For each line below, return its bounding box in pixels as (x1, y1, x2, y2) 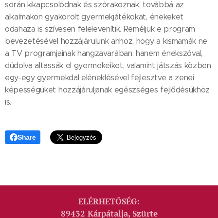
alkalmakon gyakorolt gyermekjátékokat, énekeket (5, 12, 183, 21)
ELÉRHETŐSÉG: (78, 196, 140, 207)
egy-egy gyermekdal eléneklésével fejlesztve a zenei (5, 73, 194, 82)
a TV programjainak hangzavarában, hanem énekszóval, (5, 49, 202, 58)
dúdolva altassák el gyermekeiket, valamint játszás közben (5, 61, 211, 70)
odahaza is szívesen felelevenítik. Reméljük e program (5, 24, 196, 34)
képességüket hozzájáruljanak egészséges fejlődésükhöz (5, 85, 210, 94)
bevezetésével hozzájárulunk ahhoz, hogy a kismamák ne (5, 36, 208, 46)
